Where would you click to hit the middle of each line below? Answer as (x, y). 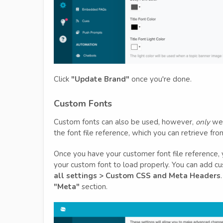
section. (94, 186)
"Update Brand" (100, 79)
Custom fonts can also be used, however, (125, 122)
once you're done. (161, 79)
